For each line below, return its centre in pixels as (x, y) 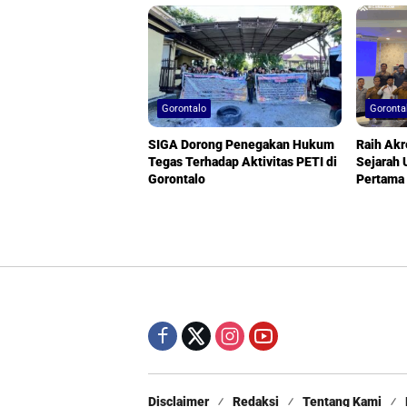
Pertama (381, 179)
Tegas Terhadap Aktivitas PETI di (243, 162)
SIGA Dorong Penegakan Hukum (241, 145)
